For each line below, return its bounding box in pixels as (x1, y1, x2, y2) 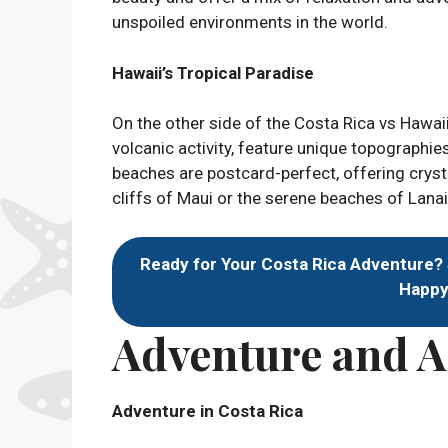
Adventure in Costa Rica (112, 400, 303, 421)
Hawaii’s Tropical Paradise (112, 62, 314, 83)
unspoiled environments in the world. (112, 12, 388, 32)
